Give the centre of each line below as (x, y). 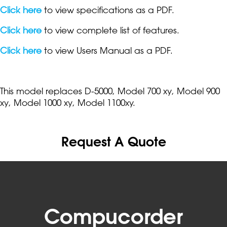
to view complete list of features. (110, 30)
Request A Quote (113, 141)
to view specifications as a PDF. (108, 10)
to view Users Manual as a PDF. (108, 50)
